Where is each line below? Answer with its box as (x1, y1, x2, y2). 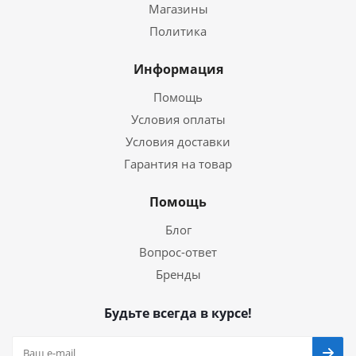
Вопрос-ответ (139, 244, 217, 260)
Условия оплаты (130, 111, 226, 127)
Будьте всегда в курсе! (104, 304, 252, 322)
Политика (149, 23, 207, 39)
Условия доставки (126, 133, 230, 149)
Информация (133, 60, 223, 78)
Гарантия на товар (124, 156, 232, 172)
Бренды (155, 266, 201, 282)
